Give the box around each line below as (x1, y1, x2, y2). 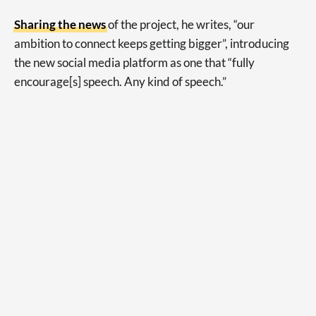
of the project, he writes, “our (106, 17, 255, 32)
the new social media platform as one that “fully (14, 55, 255, 70)
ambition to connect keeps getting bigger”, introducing (14, 36, 289, 51)
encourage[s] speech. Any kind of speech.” (14, 74, 226, 89)
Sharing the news (14, 17, 106, 32)
